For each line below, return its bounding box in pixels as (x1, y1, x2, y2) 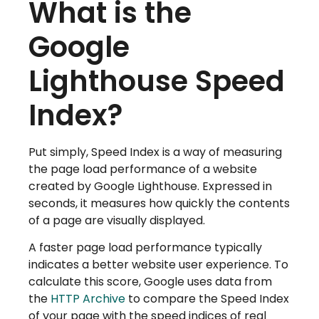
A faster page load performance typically (28, 239, 262, 256)
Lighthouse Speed (28, 61, 285, 101)
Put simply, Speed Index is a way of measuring (28, 143, 282, 160)
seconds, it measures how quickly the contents (28, 194, 290, 211)
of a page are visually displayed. (28, 211, 205, 229)
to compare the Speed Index (125, 291, 289, 308)
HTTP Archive (51, 291, 125, 308)
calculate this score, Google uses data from (28, 273, 272, 291)
